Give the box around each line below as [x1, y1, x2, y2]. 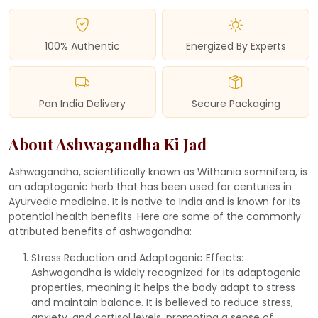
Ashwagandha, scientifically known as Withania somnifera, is [9, 164, 307, 179]
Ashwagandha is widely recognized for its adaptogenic [31, 265, 301, 280]
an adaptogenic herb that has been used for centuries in [9, 179, 292, 194]
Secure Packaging [191, 96, 280, 111]
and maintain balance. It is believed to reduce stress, [31, 295, 293, 309]
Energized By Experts [185, 38, 286, 53]
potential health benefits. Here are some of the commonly [9, 209, 301, 224]
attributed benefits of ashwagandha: [9, 224, 192, 238]
